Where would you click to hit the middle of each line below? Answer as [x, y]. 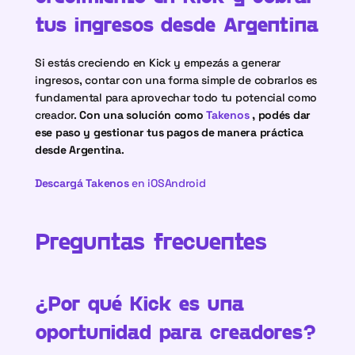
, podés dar [280, 115]
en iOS [147, 183]
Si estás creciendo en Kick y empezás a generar [158, 63]
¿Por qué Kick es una [140, 302]
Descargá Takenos [82, 183]
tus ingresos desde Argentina [177, 23]
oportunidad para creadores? [175, 331]
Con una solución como [143, 115]
